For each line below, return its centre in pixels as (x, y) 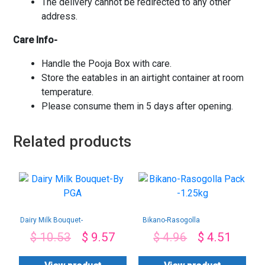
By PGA (51, 228)
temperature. (67, 92)
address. (59, 17)
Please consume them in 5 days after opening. (137, 106)
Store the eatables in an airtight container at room (142, 78)
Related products (72, 142)
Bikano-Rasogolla (171, 220)
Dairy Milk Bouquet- (51, 220)
